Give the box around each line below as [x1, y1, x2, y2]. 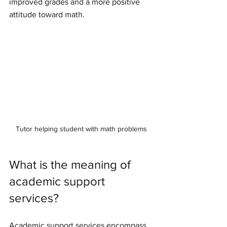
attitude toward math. [9, 10, 85, 19]
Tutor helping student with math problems [15, 124, 147, 133]
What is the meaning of [9, 157, 134, 171]
